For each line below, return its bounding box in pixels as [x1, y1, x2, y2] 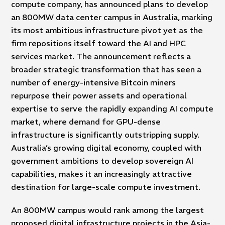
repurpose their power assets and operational [11, 90, 187, 101]
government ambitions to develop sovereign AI [11, 156, 194, 166]
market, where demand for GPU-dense [11, 117, 161, 127]
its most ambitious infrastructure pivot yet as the [11, 25, 203, 36]
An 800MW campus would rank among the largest [11, 205, 204, 215]
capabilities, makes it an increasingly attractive [11, 169, 192, 179]
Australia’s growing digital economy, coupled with [11, 143, 202, 153]
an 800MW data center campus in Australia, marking [11, 12, 213, 23]
